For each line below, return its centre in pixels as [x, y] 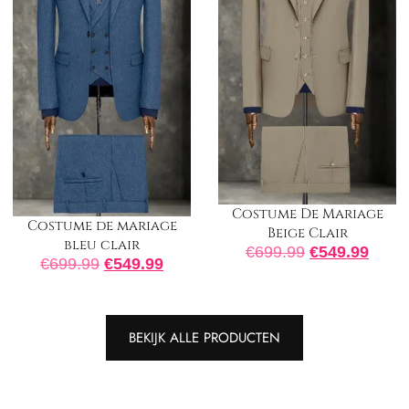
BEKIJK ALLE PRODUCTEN [204, 337]
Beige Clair [307, 234]
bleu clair [102, 245]
